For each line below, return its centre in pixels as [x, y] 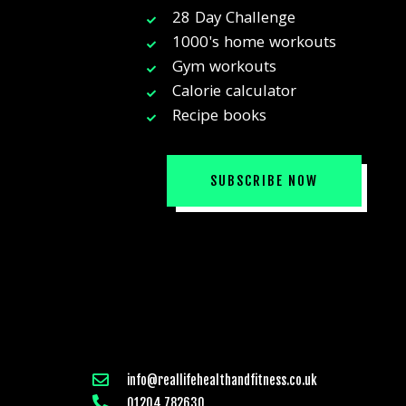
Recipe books [219, 118]
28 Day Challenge [233, 20]
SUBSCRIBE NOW [265, 181]
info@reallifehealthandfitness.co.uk [222, 380]
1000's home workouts [254, 44]
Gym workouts [224, 69]
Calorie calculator [234, 93]
